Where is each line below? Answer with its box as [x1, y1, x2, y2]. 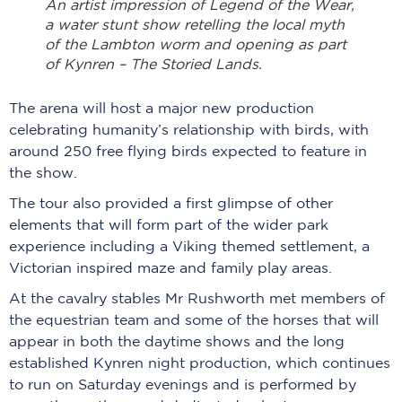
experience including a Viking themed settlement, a [9, 240, 370, 254]
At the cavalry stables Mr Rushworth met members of [9, 292, 385, 306]
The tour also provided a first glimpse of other [9, 197, 333, 211]
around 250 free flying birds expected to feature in [9, 144, 367, 159]
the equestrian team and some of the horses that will [9, 313, 379, 328]
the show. [9, 166, 77, 180]
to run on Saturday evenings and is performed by [9, 378, 356, 392]
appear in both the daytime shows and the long [9, 335, 345, 349]
